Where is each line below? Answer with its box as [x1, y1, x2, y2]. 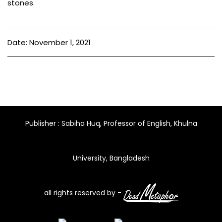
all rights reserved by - [44, 188, 123, 198]
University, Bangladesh [72, 153, 150, 163]
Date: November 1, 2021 [7, 37, 91, 48]
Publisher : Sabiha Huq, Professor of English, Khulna [25, 118, 197, 128]
